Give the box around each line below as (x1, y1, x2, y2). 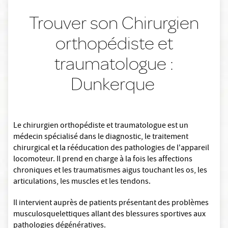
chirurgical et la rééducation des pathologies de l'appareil (13, 142, 209, 155)
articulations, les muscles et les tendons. (13, 176, 151, 189)
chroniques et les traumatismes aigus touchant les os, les (13, 165, 207, 178)
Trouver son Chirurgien (29, 11, 199, 35)
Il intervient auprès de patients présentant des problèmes (13, 197, 209, 210)
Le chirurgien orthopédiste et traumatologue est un (13, 120, 188, 133)
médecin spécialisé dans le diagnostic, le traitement (13, 131, 188, 144)
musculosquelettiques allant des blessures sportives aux (13, 209, 206, 221)
